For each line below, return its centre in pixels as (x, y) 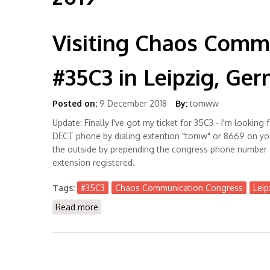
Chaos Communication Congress (179, 188)
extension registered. (94, 162)
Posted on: (75, 103)
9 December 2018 (133, 103)
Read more (77, 207)
